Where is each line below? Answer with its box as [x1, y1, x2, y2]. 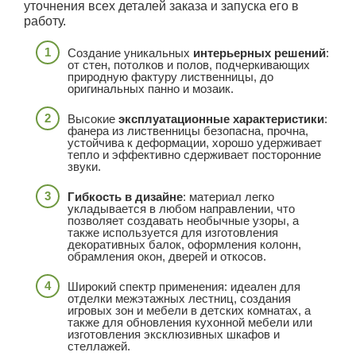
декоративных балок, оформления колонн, [68, 238, 301, 252]
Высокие [68, 112, 118, 126]
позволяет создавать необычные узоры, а [68, 214, 299, 228]
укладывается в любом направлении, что [68, 202, 295, 216]
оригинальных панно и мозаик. [68, 82, 234, 96]
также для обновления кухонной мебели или [68, 315, 312, 330]
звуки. [68, 160, 101, 174]
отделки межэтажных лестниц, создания [68, 292, 291, 306]
